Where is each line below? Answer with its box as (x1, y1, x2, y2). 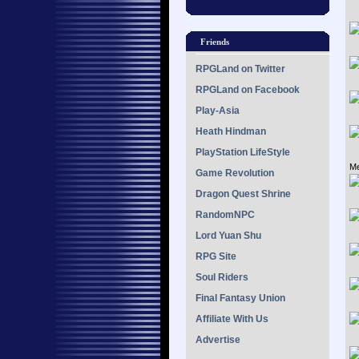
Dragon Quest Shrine (196, 188, 291, 200)
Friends (200, 38, 229, 46)
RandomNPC (196, 209, 255, 220)
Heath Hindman (196, 126, 266, 137)
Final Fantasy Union (196, 292, 285, 304)
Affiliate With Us (196, 313, 268, 325)
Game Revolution (196, 167, 274, 179)
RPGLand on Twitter (196, 63, 285, 75)
